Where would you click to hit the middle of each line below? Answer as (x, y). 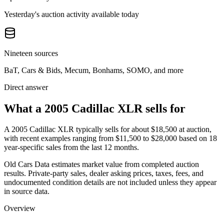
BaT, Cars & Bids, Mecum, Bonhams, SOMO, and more (94, 70)
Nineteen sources (31, 53)
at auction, (195, 129)
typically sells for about (111, 129)
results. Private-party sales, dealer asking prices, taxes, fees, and (104, 173)
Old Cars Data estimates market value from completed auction (101, 164)
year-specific (24, 147)
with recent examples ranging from (60, 138)
